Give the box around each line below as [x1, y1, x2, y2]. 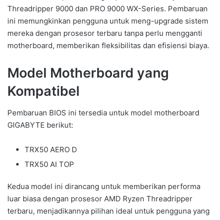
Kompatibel [7, 82, 80, 99]
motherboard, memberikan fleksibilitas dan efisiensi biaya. [7, 40, 209, 50]
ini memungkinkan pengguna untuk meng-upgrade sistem [7, 16, 208, 26]
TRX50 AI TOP [25, 160, 74, 169]
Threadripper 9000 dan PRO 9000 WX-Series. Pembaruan [7, 3, 208, 13]
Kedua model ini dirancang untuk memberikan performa [7, 182, 200, 192]
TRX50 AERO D [25, 145, 77, 155]
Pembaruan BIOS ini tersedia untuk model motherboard [7, 108, 199, 118]
